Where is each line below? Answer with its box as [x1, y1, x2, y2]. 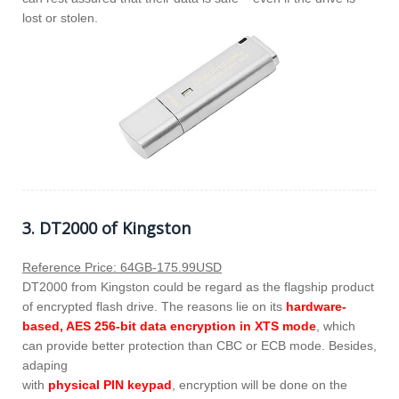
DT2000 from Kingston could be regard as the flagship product [22, 279, 374, 294]
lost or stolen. [22, 11, 98, 26]
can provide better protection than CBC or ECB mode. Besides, [22, 338, 377, 353]
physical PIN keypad [48, 377, 172, 392]
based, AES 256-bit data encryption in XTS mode [22, 318, 316, 333]
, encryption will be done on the [172, 377, 347, 392]
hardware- [286, 298, 346, 313]
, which [316, 318, 355, 333]
